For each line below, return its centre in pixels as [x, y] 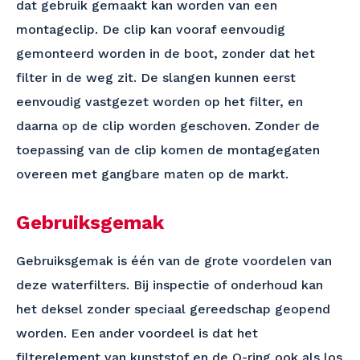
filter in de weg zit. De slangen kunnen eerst [156, 78]
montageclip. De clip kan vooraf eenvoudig [151, 29]
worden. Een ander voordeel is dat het [137, 333]
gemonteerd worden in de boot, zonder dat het [166, 53]
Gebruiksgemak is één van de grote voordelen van [174, 261]
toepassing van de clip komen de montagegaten [168, 150]
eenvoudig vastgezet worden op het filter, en [160, 102]
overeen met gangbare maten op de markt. [152, 174]
